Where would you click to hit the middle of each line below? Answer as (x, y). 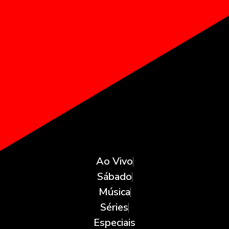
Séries (114, 207)
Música (114, 192)
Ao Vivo (114, 161)
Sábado (114, 176)
